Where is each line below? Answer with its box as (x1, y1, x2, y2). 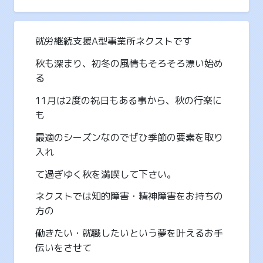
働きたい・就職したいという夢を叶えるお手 (35, 227, 223, 240)
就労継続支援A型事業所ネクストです (35, 35, 192, 48)
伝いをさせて (35, 241, 92, 255)
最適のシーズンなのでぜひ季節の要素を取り (35, 130, 223, 144)
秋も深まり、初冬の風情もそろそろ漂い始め (35, 57, 223, 70)
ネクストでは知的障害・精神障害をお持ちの (35, 190, 223, 203)
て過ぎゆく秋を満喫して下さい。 (35, 167, 176, 181)
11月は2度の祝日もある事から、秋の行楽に (35, 93, 222, 107)
